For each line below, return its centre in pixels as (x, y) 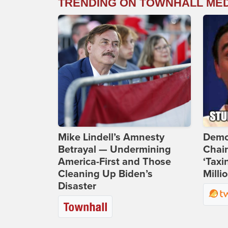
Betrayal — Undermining (115, 150)
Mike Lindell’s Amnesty (111, 138)
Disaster (77, 187)
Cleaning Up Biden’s (105, 174)
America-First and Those (115, 162)
